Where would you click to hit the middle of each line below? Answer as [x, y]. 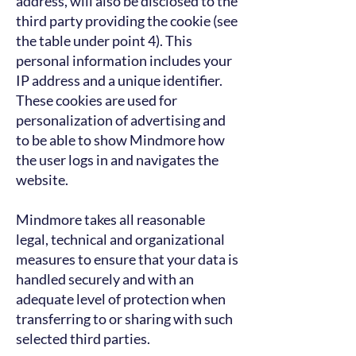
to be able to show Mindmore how [120, 140]
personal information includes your [124, 60]
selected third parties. [83, 339]
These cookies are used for [97, 100]
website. [42, 180]
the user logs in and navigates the [117, 160]
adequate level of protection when [121, 299]
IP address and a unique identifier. [119, 80]
